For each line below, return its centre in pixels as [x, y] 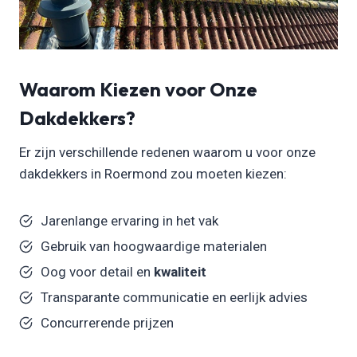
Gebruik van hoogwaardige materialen [154, 246]
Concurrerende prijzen [107, 322]
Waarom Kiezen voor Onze [138, 89]
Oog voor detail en [97, 271]
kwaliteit [180, 271]
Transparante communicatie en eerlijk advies [174, 297]
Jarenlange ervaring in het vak [129, 220]
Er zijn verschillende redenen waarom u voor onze [167, 152]
